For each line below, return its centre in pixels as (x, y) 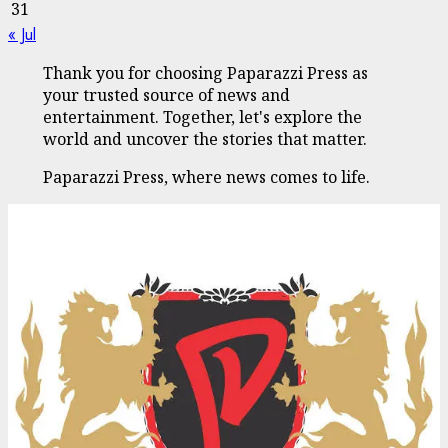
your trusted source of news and (166, 94)
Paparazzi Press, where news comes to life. (206, 176)
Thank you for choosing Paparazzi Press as (205, 72)
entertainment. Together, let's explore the (202, 116)
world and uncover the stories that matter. (204, 138)
